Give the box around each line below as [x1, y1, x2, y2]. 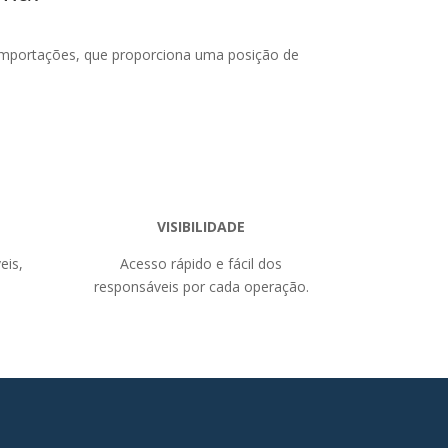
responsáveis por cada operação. [93, 276, 309, 296]
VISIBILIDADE [157, 216, 246, 236]
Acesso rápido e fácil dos [120, 253, 283, 273]
